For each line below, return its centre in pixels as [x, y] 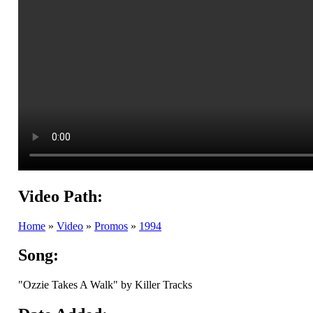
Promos [111, 226]
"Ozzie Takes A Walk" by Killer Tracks [105, 285]
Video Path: [60, 196]
